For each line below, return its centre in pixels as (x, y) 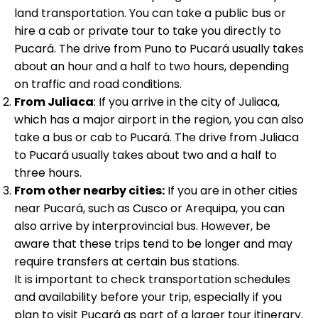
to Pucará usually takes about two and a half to (146, 155)
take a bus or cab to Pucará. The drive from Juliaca (157, 137)
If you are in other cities (231, 190)
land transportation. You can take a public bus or (150, 13)
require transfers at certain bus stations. (127, 261)
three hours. (48, 172)
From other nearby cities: (89, 190)
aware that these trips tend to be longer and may (153, 243)
